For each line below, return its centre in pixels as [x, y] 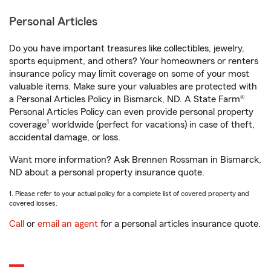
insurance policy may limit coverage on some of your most [129, 74]
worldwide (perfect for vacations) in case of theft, [152, 125]
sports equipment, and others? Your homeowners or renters [134, 61]
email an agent [68, 224]
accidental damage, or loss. [65, 137]
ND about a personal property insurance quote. [107, 172]
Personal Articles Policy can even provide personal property [131, 112]
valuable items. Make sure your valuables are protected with [133, 87]
